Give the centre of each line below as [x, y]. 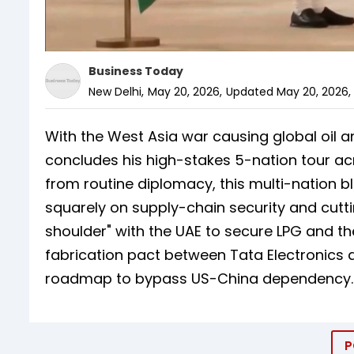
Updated [250, 91]
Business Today [136, 71]
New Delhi [115, 91]
